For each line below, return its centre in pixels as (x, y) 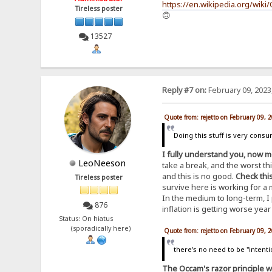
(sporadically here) (99, 229)
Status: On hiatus (99, 219)
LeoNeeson (102, 163)
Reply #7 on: (184, 90)
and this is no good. (199, 176)
